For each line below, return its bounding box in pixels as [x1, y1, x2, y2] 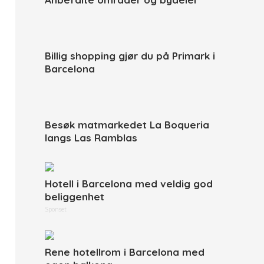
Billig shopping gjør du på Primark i [45, 49, 215, 62]
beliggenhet [45, 190, 104, 203]
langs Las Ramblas [45, 131, 137, 144]
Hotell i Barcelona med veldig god [45, 177, 213, 190]
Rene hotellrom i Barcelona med [45, 246, 204, 258]
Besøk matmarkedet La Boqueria [45, 118, 209, 131]
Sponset [45, 205, 67, 213]
